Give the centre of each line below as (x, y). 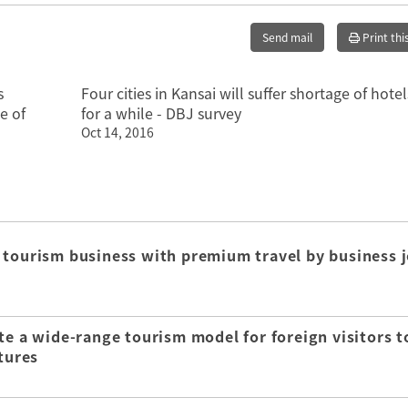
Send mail (287, 37)
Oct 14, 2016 (117, 132)
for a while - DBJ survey (161, 113)
